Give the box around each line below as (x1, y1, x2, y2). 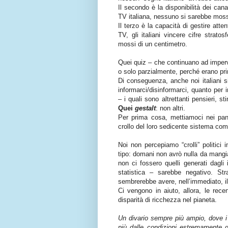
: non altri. (156, 104, 185, 112)
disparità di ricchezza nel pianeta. (118, 196, 217, 204)
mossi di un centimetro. (118, 40, 187, 48)
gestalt (135, 104, 156, 112)
